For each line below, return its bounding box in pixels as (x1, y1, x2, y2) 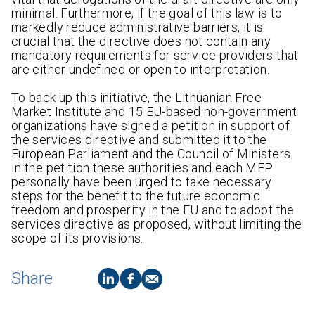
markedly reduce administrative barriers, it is (11, 20, 264, 35)
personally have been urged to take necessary (11, 174, 272, 190)
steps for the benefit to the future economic (11, 188, 261, 204)
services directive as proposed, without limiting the (11, 217, 302, 232)
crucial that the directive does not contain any (11, 34, 271, 49)
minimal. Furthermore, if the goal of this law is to (11, 6, 283, 21)
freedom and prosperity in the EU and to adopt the (11, 202, 295, 218)
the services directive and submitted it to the (11, 132, 267, 148)
